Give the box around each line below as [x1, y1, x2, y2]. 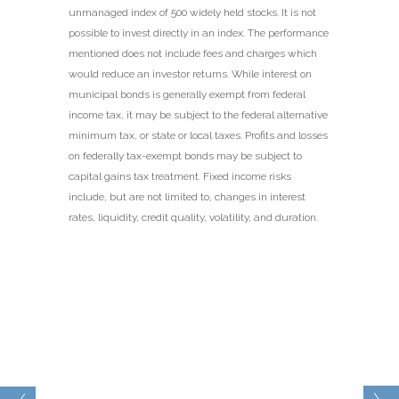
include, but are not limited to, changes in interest [68, 191, 305, 204]
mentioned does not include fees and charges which [68, 47, 317, 61]
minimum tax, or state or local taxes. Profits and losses [68, 129, 328, 142]
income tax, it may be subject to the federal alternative [68, 109, 328, 122]
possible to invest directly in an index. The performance [68, 27, 329, 40]
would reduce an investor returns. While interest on [68, 68, 312, 81]
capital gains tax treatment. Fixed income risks [68, 170, 291, 183]
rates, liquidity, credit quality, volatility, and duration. [68, 211, 318, 224]
